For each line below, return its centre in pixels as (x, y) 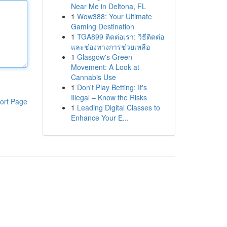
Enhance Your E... (100, 118)
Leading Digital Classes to (118, 107)
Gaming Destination (102, 26)
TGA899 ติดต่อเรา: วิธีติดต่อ (120, 36)
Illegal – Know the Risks (109, 97)
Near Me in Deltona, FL (108, 6)
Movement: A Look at (105, 67)
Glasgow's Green (104, 57)
